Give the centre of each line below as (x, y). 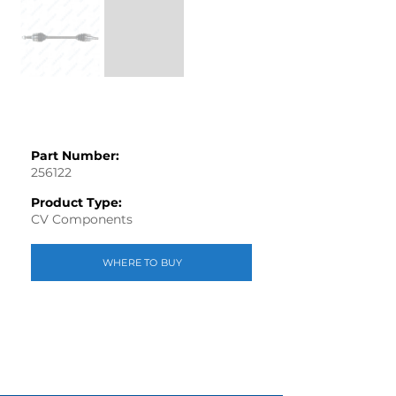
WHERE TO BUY (142, 263)
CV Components (82, 219)
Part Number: (75, 156)
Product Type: (76, 202)
